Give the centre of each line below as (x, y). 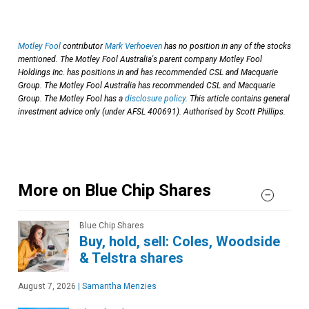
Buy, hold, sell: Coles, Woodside (180, 241)
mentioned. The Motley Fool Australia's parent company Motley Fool (140, 59)
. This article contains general (238, 98)
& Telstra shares (131, 258)
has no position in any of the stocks (227, 46)
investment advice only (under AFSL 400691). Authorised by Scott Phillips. (152, 111)
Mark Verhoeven (133, 46)
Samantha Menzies (118, 286)
